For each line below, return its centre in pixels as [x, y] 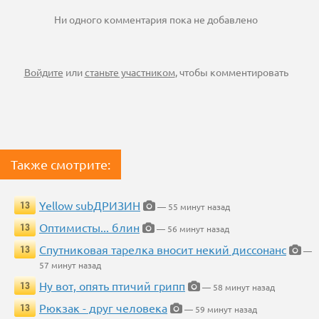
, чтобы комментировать [231, 72]
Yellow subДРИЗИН [90, 205]
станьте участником [130, 72]
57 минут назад [70, 265]
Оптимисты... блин [89, 228]
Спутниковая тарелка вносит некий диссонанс [163, 250]
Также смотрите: [61, 164]
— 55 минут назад [193, 207]
